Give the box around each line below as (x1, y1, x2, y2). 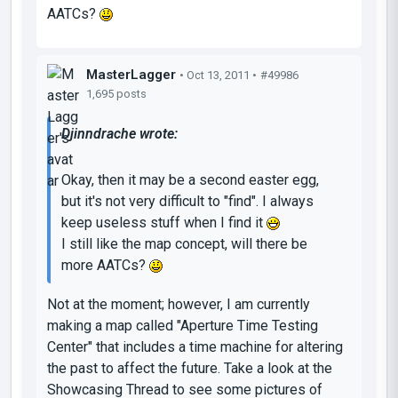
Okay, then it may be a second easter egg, (61, 171, 319, 188)
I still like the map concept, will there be (61, 235, 307, 252)
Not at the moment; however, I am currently (47, 295, 310, 313)
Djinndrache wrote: (61, 124, 178, 142)
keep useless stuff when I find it (61, 213, 267, 231)
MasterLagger (86, 66, 176, 83)
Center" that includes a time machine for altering (47, 338, 343, 355)
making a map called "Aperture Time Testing (47, 316, 318, 334)
